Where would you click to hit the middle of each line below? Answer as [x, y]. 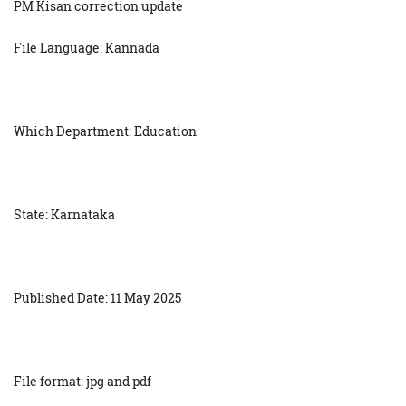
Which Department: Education [105, 131]
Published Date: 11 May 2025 [97, 298]
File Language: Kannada [87, 48]
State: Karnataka [64, 215]
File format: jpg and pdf [82, 382]
